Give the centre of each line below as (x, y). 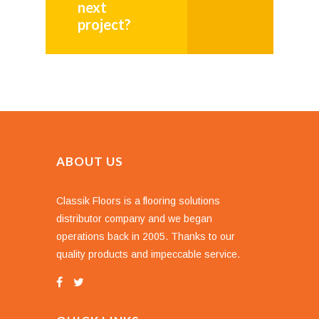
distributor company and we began (134, 218)
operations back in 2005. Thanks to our (146, 236)
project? (104, 24)
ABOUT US (90, 161)
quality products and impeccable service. (148, 254)
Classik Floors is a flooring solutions (138, 200)
